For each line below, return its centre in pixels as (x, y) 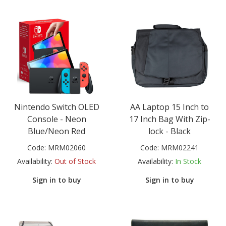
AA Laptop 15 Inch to (169, 107)
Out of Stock (75, 161)
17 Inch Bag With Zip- (169, 119)
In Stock (188, 161)
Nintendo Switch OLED (56, 107)
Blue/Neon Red (56, 131)
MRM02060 (67, 148)
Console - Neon (56, 119)
